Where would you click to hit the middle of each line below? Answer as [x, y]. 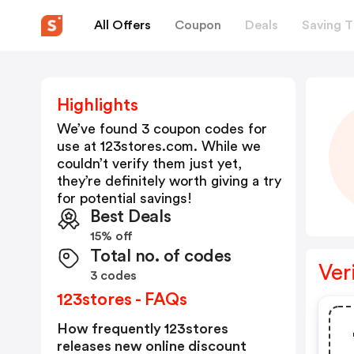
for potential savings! [124, 198]
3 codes [113, 276]
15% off [111, 236]
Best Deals [131, 217]
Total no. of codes [161, 256]
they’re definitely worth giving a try [169, 181]
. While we [227, 146]
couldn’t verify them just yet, [149, 164]
